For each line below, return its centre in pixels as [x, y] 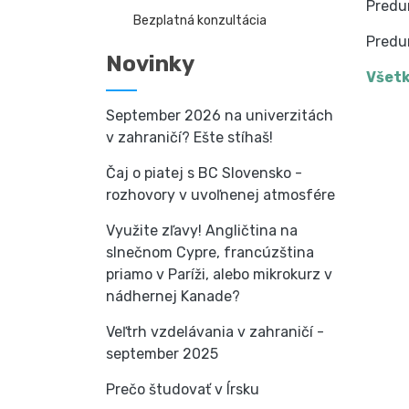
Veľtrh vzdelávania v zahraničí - [215, 332]
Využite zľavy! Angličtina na [201, 231]
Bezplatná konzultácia [199, 21]
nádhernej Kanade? [173, 296]
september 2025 [162, 354]
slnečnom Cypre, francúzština [210, 252]
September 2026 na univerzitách [219, 115]
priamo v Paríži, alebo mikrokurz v [219, 274]
